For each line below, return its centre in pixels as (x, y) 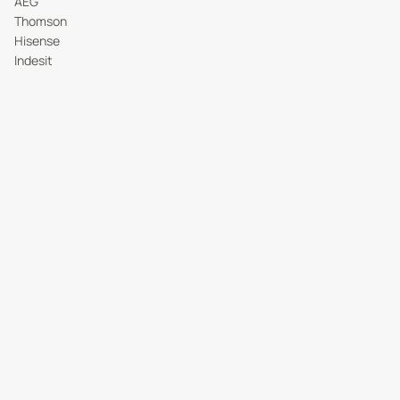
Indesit (33, 60)
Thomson (41, 21)
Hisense (37, 41)
